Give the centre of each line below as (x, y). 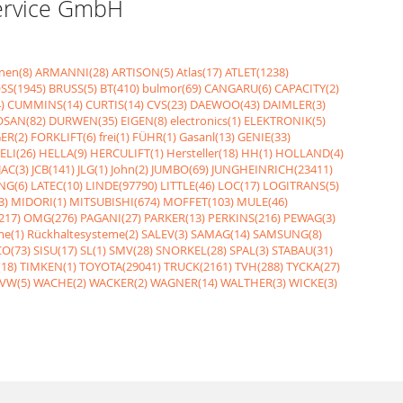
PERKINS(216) (244, 217)
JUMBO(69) (180, 169)
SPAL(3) (249, 250)
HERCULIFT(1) (127, 152)
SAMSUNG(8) (287, 233)
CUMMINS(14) (45, 104)
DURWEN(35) (83, 120)
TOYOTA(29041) (120, 266)
